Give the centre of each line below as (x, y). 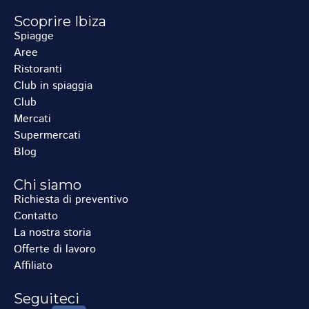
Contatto (36, 216)
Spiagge (34, 36)
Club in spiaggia (53, 86)
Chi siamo (48, 185)
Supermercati (47, 136)
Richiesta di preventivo (71, 200)
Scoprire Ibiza (60, 21)
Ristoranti (38, 69)
